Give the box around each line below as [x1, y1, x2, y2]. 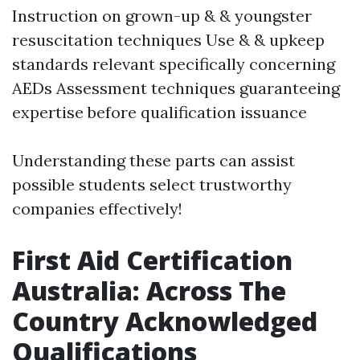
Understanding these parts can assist [12, 150, 295, 171]
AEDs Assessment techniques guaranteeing [12, 78, 340, 99]
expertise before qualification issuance [12, 102, 307, 123]
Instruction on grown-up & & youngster [12, 6, 312, 27]
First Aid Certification [12, 243, 292, 278]
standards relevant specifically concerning [12, 54, 335, 75]
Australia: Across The [12, 273, 286, 309]
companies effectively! [12, 198, 182, 219]
